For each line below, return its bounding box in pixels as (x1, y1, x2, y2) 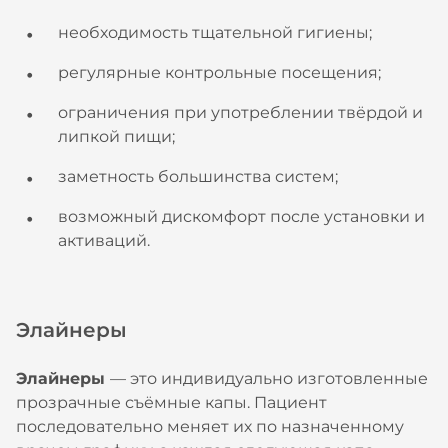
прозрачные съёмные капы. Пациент (16, 393, 327, 412)
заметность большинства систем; (58, 167, 338, 186)
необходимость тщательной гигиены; (58, 23, 372, 42)
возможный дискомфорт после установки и (58, 207, 425, 226)
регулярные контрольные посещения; (58, 63, 381, 82)
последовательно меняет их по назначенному (16, 417, 404, 436)
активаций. (58, 231, 150, 250)
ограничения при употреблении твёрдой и (58, 103, 423, 122)
